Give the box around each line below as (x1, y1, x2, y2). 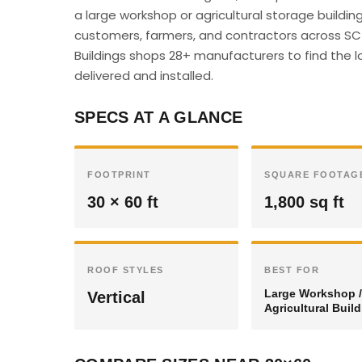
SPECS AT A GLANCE (74, 108, 243, 126)
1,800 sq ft (264, 193, 344, 211)
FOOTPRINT (87, 170, 151, 179)
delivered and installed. (74, 67, 213, 84)
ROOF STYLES (87, 265, 164, 275)
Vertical (87, 288, 145, 306)
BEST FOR (264, 265, 319, 275)
